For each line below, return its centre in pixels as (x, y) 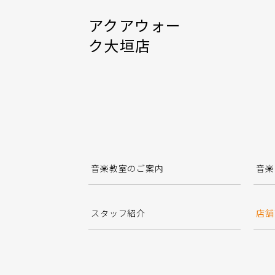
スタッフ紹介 (118, 213)
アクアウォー (135, 25)
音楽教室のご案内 (127, 168)
